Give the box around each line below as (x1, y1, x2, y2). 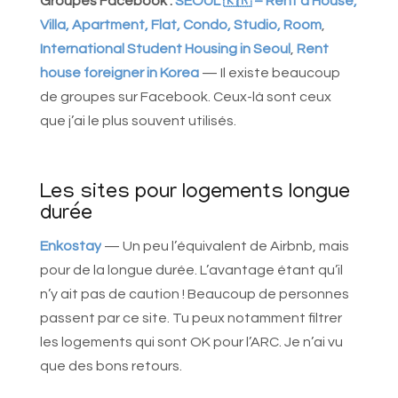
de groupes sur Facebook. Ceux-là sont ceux (39, 90, 331, 105)
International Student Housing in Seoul (39, 42, 291, 57)
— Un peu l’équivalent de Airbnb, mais (100, 239, 349, 254)
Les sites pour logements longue (39, 181, 350, 206)
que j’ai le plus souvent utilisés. (39, 114, 236, 129)
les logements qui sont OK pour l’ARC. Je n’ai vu (39, 335, 343, 350)
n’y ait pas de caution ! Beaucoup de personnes (39, 287, 349, 302)
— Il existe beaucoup (198, 66, 340, 81)
